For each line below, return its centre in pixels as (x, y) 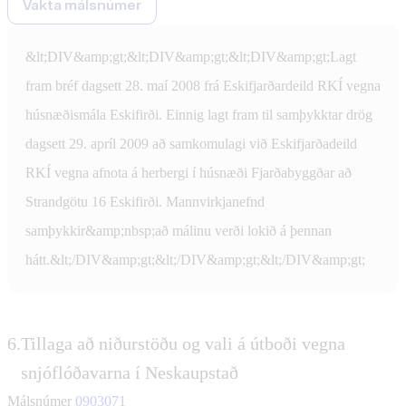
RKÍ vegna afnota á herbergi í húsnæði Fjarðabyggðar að (188, 172)
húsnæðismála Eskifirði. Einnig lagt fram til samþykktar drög (199, 114)
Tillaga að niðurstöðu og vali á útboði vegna (183, 343)
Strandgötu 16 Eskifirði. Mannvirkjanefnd (145, 201)
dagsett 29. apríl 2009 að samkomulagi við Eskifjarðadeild (191, 143)
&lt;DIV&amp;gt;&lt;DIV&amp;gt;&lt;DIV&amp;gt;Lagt (191, 56)
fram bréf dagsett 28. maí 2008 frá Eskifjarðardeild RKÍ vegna (203, 85)
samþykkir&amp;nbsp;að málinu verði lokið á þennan (179, 230)
